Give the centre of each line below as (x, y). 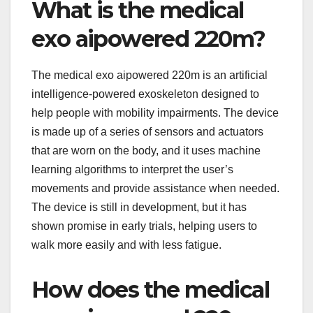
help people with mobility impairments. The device (155, 112)
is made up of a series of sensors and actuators (147, 131)
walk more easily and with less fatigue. (126, 245)
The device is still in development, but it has (139, 207)
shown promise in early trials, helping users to (144, 226)
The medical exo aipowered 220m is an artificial (150, 75)
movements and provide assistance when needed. (155, 188)
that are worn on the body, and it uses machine (146, 150)
